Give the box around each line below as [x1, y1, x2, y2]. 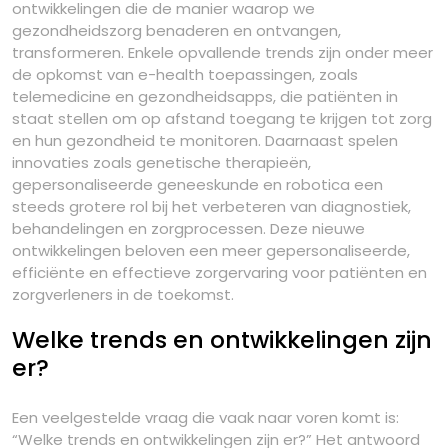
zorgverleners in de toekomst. [12, 284, 234, 305]
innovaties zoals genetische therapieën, [12, 152, 311, 173]
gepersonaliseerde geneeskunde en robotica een [12, 174, 383, 195]
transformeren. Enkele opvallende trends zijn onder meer [12, 42, 433, 63]
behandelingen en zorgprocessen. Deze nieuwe [12, 218, 365, 239]
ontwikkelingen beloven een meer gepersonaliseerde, [12, 240, 410, 261]
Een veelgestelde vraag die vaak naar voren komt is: [12, 407, 399, 428]
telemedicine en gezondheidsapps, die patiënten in [12, 86, 398, 107]
